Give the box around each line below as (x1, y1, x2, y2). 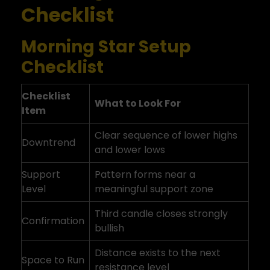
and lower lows (95, 143, 165, 157)
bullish (95, 221, 124, 235)
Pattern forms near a (95, 168, 195, 181)
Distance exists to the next (95, 246, 221, 260)
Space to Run (22, 253, 84, 267)
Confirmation (22, 214, 84, 228)
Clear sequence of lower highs (95, 128, 237, 142)
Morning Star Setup (21, 35, 191, 58)
